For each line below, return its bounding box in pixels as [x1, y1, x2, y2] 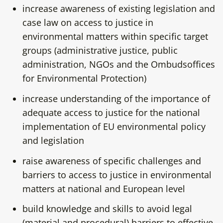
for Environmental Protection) [22, 72, 146, 84]
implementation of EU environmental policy [22, 120, 206, 132]
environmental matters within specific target [22, 30, 208, 42]
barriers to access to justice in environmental [22, 168, 212, 181]
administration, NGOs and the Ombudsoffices [22, 58, 215, 70]
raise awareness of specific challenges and [22, 154, 201, 167]
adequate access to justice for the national [22, 106, 200, 118]
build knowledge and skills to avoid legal [22, 203, 192, 215]
